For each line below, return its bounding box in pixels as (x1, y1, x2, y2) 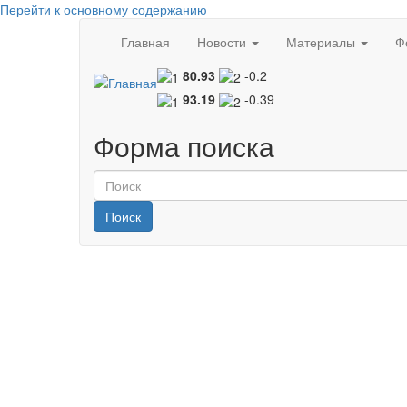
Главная (121, 33, 170, 51)
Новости (197, 33, 250, 51)
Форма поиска (94, 125, 274, 165)
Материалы (286, 33, 359, 51)
